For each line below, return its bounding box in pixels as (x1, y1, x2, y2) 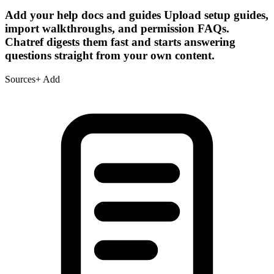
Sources (5, 73, 35, 84)
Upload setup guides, (164, 8, 268, 21)
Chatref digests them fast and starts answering (5, 35, 235, 48)
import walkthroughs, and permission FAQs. (5, 21, 229, 35)
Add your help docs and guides (5, 8, 161, 21)
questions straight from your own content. (5, 48, 215, 62)
